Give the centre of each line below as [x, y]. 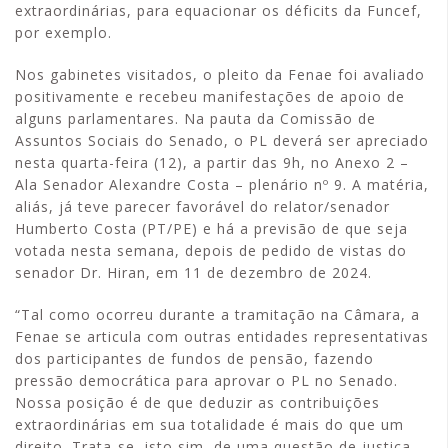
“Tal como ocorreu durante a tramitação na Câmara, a [217, 314]
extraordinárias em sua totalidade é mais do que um [209, 424]
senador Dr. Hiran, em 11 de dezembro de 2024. [193, 272]
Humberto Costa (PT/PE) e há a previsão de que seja [211, 228]
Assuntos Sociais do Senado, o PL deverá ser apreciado [222, 140]
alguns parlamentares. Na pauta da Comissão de [195, 118]
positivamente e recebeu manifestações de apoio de [210, 96]
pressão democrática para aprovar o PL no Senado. [206, 380]
